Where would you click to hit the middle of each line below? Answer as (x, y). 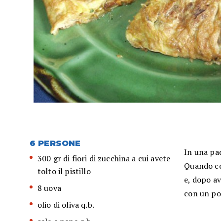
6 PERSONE (55, 144)
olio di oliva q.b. (66, 205)
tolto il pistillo (64, 171)
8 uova (49, 188)
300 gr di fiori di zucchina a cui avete (104, 159)
